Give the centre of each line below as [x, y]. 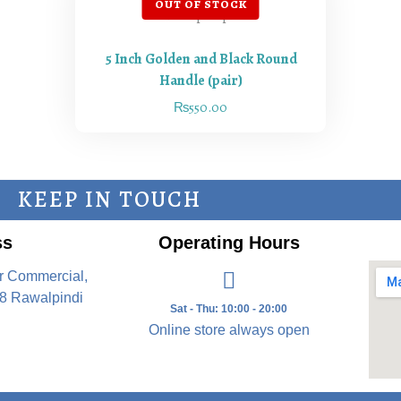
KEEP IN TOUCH [109, 200]
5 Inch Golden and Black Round [200, 59]
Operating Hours [229, 243]
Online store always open [229, 330]
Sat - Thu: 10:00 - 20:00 [229, 309]
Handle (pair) [200, 81]
